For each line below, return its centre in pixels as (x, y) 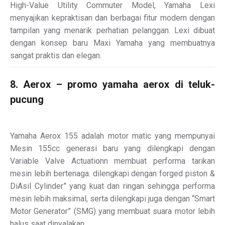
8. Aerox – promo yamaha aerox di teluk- (113, 84)
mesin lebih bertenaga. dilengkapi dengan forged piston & (113, 173)
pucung (27, 99)
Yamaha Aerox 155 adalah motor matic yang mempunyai (113, 136)
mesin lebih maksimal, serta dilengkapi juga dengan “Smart (113, 198)
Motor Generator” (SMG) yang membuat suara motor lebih (113, 211)
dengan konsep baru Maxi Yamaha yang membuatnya (113, 43)
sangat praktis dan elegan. (56, 55)
